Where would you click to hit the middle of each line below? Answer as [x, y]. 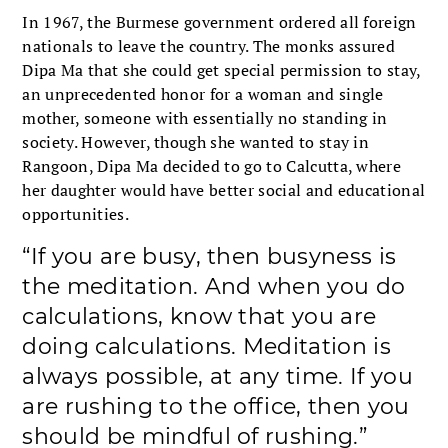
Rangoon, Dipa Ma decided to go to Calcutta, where [212, 165]
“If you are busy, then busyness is [209, 256]
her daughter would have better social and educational [224, 189]
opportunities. [75, 213]
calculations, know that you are [199, 316]
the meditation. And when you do [214, 286]
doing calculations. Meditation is [206, 346]
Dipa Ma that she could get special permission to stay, [221, 69]
